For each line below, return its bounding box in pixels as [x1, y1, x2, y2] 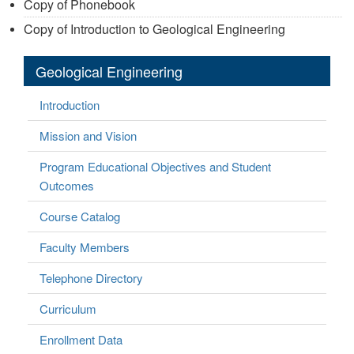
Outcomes [40, 176, 94, 194]
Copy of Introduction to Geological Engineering [24, 19, 285, 38]
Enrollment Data [40, 330, 122, 348]
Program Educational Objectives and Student [40, 157, 271, 175]
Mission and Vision [40, 126, 137, 144]
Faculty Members [40, 238, 130, 255]
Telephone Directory [40, 269, 143, 286]
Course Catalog [40, 207, 120, 224]
